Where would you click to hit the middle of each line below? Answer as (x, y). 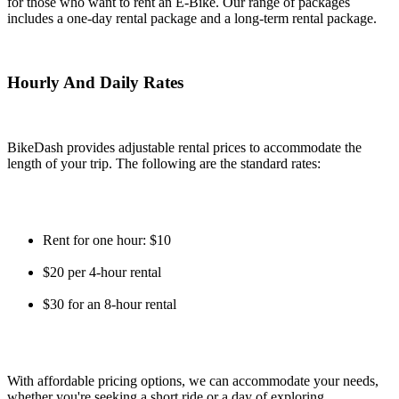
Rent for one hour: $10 (107, 240)
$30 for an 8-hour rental (110, 305)
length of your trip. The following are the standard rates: (164, 164)
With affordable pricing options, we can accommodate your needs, (193, 381)
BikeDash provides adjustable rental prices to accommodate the (184, 148)
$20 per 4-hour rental (102, 273)
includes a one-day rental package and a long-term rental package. (192, 18)
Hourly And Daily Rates (95, 83)
